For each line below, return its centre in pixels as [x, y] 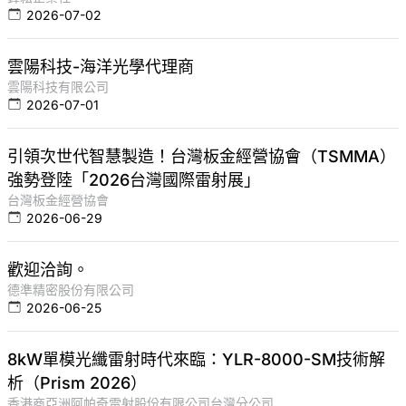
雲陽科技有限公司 [58, 87]
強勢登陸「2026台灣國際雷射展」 [134, 180]
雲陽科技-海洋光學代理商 [101, 67]
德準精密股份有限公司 [71, 290]
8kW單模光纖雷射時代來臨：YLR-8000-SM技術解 [196, 360]
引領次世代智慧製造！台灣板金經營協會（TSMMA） [202, 157]
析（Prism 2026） [77, 383]
